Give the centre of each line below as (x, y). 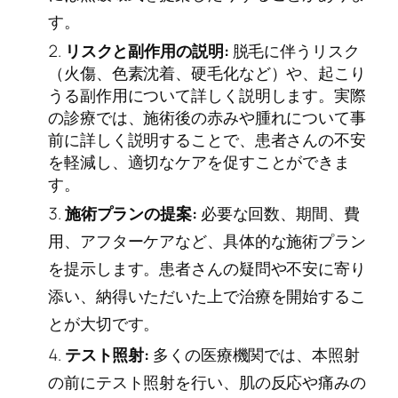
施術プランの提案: (131, 213)
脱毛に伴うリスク (294, 50)
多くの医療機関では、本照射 (255, 355)
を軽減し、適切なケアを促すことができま (199, 161)
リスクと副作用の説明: (147, 50)
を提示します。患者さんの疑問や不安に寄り (207, 268)
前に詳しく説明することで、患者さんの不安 (207, 139)
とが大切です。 (104, 323)
